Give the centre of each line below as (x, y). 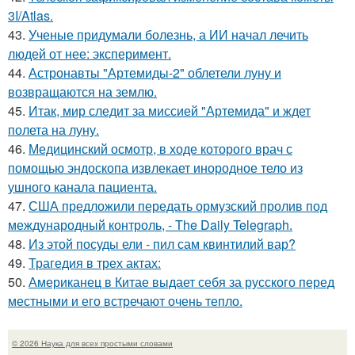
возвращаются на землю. (82, 91)
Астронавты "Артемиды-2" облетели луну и (155, 72)
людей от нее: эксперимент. (90, 53)
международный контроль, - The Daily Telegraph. (150, 224)
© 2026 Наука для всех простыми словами (92, 343)
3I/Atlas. (31, 15)
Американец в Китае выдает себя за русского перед (181, 281)
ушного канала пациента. (82, 186)
